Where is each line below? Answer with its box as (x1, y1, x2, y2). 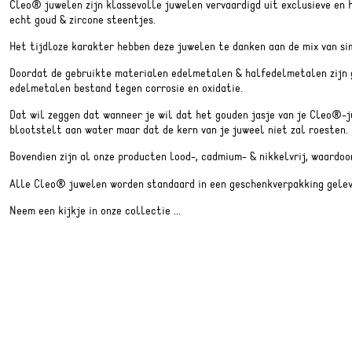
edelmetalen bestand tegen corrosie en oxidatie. (9, 81, 243, 96)
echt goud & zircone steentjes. (9, 12, 156, 27)
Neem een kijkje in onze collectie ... (9, 203, 181, 218)
